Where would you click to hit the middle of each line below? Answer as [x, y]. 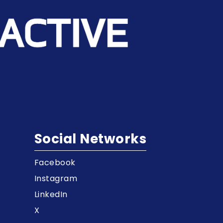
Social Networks [90, 139]
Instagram [56, 179]
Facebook [55, 163]
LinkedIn [51, 195]
